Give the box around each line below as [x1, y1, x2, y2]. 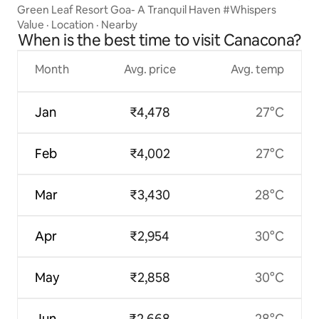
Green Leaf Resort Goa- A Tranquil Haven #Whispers [17, 3, 276, 17]
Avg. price [123, 62, 176, 78]
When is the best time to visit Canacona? [18, 30, 301, 51]
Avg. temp [230, 62, 284, 78]
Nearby [101, 18, 137, 32]
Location [51, 18, 94, 32]
